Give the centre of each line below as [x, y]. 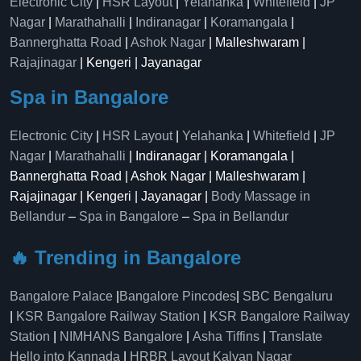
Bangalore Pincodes [178, 296]
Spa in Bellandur [241, 216]
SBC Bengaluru [288, 296]
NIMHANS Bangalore [121, 336]
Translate [296, 336]
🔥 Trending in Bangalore [125, 257]
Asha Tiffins [226, 336]
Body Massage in [261, 196]
